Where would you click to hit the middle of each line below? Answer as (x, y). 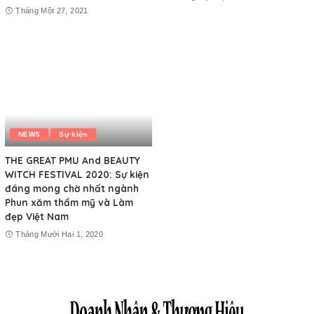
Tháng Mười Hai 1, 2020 (59, 234)
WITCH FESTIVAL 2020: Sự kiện (77, 174)
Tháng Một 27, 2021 (52, 10)
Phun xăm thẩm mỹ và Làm (69, 202)
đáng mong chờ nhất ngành (72, 188)
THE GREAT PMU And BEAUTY (73, 160)
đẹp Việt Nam (37, 216)
